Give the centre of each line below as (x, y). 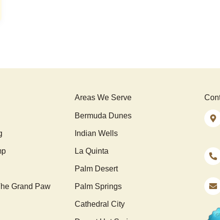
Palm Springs (98, 186)
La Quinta (92, 151)
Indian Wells (96, 133)
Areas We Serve (103, 97)
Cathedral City (100, 204)
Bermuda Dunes (103, 116)
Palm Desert (96, 169)
